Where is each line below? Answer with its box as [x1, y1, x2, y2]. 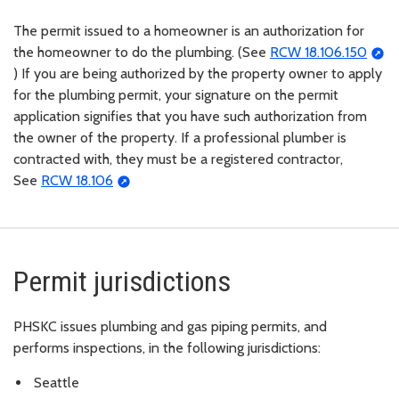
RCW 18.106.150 [270, 44, 367, 61]
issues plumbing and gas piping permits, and [57, 318, 327, 336]
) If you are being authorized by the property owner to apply [13, 65, 382, 83]
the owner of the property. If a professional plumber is [13, 129, 346, 147]
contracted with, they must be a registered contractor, [13, 151, 343, 168]
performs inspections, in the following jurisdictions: [13, 339, 321, 357]
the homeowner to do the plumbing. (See [13, 44, 270, 61]
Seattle [34, 373, 79, 391]
